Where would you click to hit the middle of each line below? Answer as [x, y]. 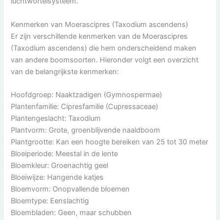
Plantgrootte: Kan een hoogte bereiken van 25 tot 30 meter [110, 142]
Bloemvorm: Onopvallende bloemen [70, 189]
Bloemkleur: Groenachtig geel [60, 165]
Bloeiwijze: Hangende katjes [57, 177]
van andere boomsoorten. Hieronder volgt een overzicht [105, 60]
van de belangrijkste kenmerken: [65, 71]
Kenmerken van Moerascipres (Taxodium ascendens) [100, 24]
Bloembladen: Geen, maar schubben [71, 212]
